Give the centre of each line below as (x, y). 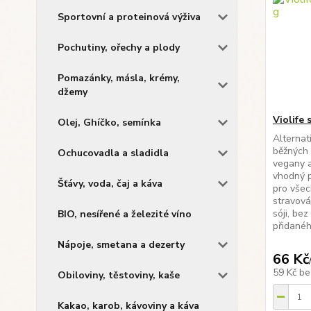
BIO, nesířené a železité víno (125, 214)
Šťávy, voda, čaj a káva (110, 184)
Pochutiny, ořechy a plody (119, 48)
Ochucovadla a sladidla (113, 153)
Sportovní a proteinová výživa (129, 17)
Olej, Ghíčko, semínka (109, 123)
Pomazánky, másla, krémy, (119, 78)
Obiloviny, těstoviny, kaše (119, 275)
